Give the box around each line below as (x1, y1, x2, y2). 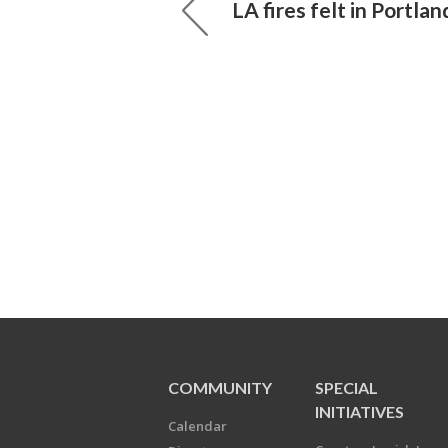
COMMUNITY (168, 378, 272, 397)
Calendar (168, 417, 227, 435)
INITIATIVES (315, 402, 405, 421)
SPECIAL (315, 378, 379, 397)
